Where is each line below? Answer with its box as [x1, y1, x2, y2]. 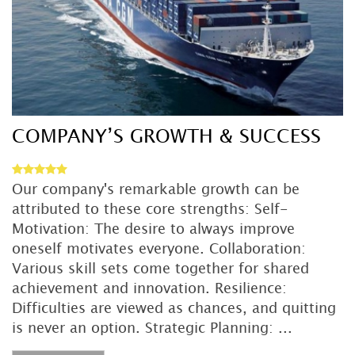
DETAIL [161, 29, 210, 52]
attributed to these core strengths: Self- [12, 197, 288, 220]
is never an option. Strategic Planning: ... [12, 316, 292, 339]
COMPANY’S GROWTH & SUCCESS [12, 121, 321, 151]
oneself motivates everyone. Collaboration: [12, 237, 306, 260]
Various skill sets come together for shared [12, 257, 309, 280]
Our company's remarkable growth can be [12, 177, 300, 200]
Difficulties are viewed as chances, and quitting [12, 296, 336, 319]
